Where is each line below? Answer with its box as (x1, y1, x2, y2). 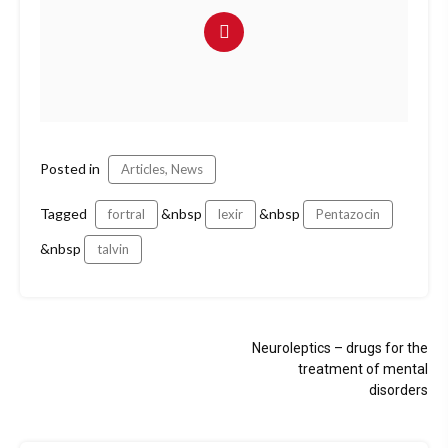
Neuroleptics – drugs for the (252, 340, 428, 357)
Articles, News (121, 161, 203, 178)
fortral (108, 206, 145, 223)
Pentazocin (316, 206, 380, 223)
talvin (97, 241, 129, 258)
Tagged (40, 205, 90, 223)
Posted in (40, 160, 103, 178)
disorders (369, 382, 428, 399)
